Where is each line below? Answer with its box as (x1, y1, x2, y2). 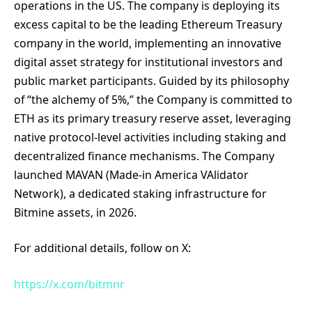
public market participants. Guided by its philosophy (14, 72, 289, 88)
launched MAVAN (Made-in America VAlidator (14, 166, 249, 182)
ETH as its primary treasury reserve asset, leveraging (14, 110, 291, 126)
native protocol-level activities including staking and (14, 129, 286, 145)
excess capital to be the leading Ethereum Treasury (14, 16, 282, 32)
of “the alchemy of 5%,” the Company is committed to (14, 91, 292, 107)
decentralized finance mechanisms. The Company (14, 148, 274, 164)
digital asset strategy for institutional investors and (14, 54, 283, 70)
